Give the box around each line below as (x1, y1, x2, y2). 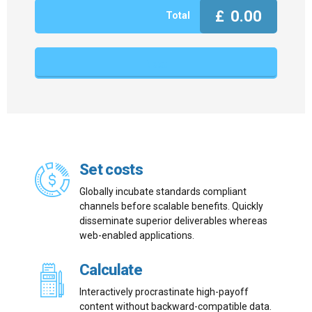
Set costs (79, 161, 143, 179)
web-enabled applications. (79, 230, 194, 242)
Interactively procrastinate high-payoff (79, 286, 249, 298)
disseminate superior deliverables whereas (79, 215, 267, 227)
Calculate (79, 261, 143, 279)
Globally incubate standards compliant (79, 186, 247, 198)
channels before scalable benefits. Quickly (79, 201, 263, 212)
